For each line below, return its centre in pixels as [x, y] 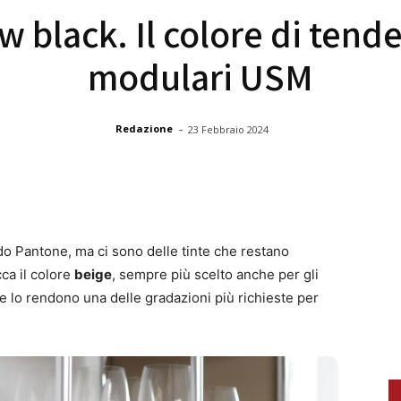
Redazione [144, 129]
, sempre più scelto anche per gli [215, 274]
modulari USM [200, 76]
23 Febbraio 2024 [228, 129]
